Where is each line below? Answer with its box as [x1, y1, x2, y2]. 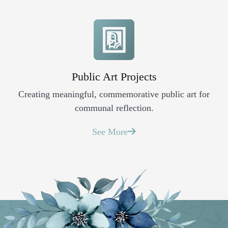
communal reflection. [74, 102, 154, 113]
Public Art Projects [71, 70, 157, 83]
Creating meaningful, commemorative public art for [18, 89, 210, 99]
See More [92, 126, 128, 137]
